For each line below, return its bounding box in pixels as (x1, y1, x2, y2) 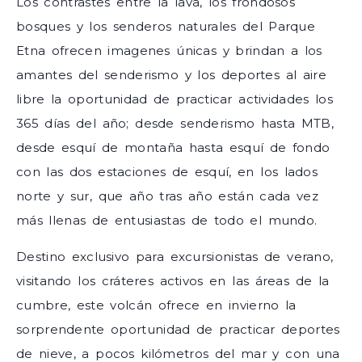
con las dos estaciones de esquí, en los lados (16, 164, 318, 180)
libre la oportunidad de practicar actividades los (16, 91, 333, 107)
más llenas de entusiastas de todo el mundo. (16, 213, 318, 229)
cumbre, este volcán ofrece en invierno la (16, 297, 297, 313)
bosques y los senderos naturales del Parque (16, 19, 316, 35)
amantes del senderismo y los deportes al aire (16, 67, 326, 83)
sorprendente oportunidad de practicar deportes (16, 321, 340, 337)
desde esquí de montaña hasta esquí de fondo (16, 140, 330, 156)
